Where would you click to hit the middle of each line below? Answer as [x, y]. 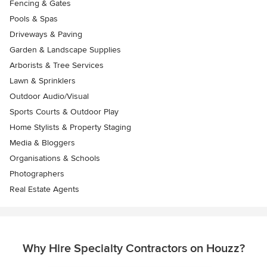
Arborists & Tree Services [57, 66]
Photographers [37, 174]
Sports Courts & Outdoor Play [64, 112]
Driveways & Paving [46, 35]
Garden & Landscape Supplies [65, 50]
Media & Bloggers [42, 143]
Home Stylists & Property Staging [70, 128]
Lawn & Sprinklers [43, 81]
